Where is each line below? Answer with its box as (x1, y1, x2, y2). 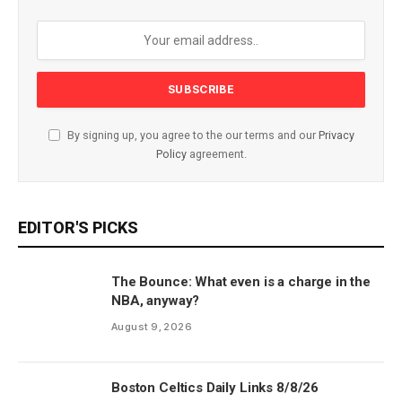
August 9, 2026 (111, 319, 193, 333)
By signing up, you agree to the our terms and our (64, 127, 319, 142)
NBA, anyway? (111, 292, 200, 309)
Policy (155, 146, 187, 161)
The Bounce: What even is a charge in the (111, 273, 371, 290)
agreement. (186, 146, 247, 161)
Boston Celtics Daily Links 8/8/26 (111, 379, 319, 396)
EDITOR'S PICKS (18, 217, 138, 237)
